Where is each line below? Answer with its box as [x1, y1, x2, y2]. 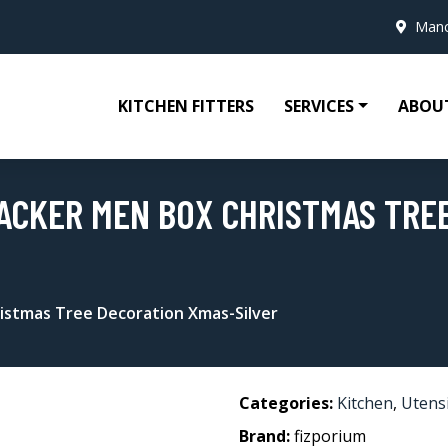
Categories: [239, 392, 333, 414]
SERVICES [284, 95, 355, 117]
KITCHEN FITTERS [118, 95, 255, 117]
